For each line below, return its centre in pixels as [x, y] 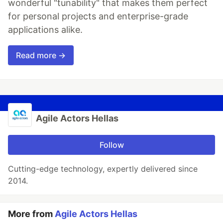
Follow [111, 145]
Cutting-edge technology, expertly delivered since [103, 169]
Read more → [41, 56]
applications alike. [45, 30]
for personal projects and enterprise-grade [98, 16]
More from [31, 214]
